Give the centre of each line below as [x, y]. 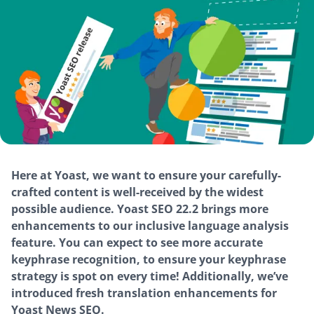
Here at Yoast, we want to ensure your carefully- [146, 176]
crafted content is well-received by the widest [137, 192]
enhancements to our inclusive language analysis [150, 226]
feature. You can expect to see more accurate [137, 243]
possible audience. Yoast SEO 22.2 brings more [140, 209]
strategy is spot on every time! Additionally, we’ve [150, 277]
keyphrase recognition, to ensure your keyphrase [149, 260]
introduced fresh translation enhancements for [144, 293]
